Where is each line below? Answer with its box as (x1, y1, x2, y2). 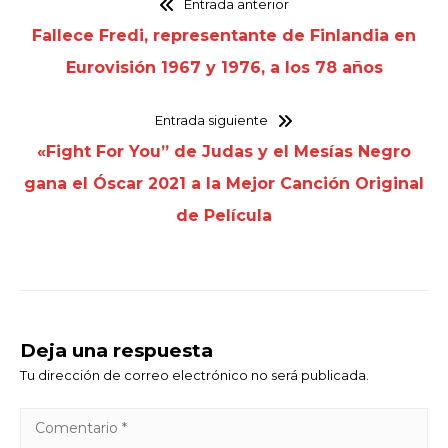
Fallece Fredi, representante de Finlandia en (32, 26, 416, 46)
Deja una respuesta (20, 339, 213, 363)
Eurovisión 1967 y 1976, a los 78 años (65, 58, 383, 78)
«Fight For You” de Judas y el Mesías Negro (37, 142, 411, 162)
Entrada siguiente (155, 112, 269, 129)
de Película (176, 206, 272, 226)
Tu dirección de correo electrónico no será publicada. (20, 367, 369, 384)
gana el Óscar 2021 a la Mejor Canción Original (24, 174, 424, 194)
